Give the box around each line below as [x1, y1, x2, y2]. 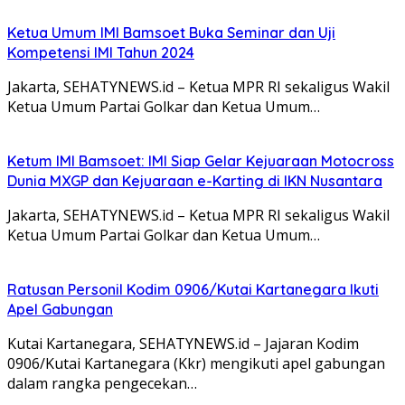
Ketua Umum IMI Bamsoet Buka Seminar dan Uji [7, 23, 335, 42]
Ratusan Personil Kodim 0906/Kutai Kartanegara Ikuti [7, 279, 379, 298]
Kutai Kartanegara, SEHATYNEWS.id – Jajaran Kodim [7, 333, 359, 353]
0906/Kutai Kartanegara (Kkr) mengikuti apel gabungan [7, 353, 385, 373]
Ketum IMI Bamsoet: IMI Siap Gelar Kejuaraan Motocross [7, 151, 394, 170]
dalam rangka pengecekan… [7, 372, 197, 393]
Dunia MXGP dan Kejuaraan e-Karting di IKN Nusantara [7, 171, 382, 190]
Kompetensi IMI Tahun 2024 [7, 42, 194, 61]
